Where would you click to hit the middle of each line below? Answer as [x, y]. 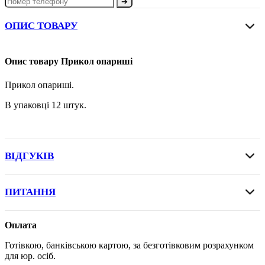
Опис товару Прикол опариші [69, 62]
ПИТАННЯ [30, 192]
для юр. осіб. [30, 256]
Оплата [21, 225]
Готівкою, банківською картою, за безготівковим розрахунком [129, 245]
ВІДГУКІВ [29, 156]
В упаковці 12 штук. [46, 105]
